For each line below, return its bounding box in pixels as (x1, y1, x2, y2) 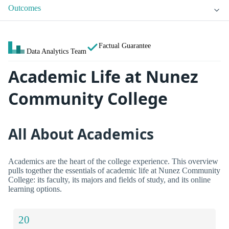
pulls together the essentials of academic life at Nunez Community (8, 166, 220, 175)
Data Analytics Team (27, 47, 86, 56)
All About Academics (8, 124, 154, 144)
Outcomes (8, 4, 41, 13)
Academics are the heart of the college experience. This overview (8, 156, 218, 166)
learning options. (8, 184, 62, 193)
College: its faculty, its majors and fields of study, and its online (8, 175, 211, 184)
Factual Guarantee (99, 41, 151, 50)
